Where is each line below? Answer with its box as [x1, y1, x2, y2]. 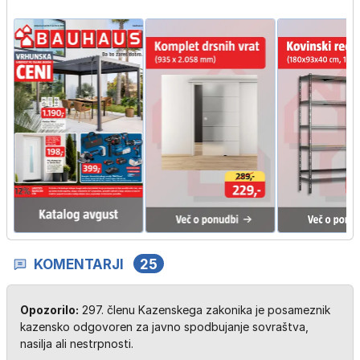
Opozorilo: [20, 302, 79, 317]
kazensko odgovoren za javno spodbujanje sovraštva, [20, 319, 309, 333]
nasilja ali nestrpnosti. [20, 336, 133, 350]
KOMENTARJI [34, 256, 124, 272]
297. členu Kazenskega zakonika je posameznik [79, 302, 330, 317]
